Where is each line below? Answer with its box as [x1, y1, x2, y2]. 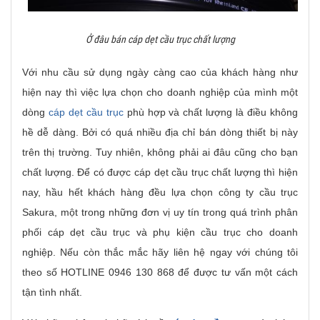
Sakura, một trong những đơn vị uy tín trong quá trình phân [22, 206, 298, 218]
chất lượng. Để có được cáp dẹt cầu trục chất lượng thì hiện [22, 166, 298, 178]
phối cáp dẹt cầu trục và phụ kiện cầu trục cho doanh [22, 226, 298, 238]
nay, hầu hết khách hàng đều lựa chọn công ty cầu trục [22, 186, 298, 198]
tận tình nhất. [22, 286, 82, 298]
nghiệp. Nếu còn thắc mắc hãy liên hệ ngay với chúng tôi [22, 246, 298, 258]
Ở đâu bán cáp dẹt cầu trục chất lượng [85, 34, 235, 45]
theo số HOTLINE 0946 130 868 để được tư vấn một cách [22, 266, 298, 278]
